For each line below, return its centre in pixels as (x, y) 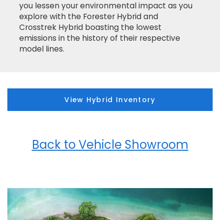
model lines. (42, 49)
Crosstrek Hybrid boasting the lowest (90, 27)
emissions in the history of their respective (100, 38)
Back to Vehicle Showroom (110, 144)
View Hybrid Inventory (110, 99)
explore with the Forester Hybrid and (89, 16)
